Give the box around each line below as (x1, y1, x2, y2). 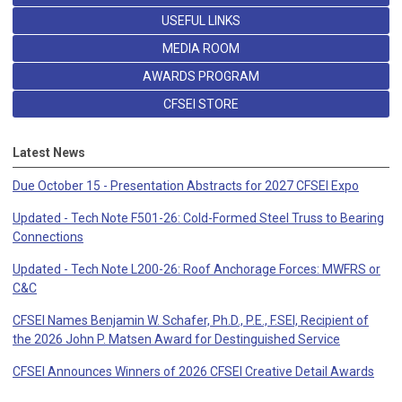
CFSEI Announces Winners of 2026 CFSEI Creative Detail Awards (13, 364, 374, 380)
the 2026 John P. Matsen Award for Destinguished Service (13, 332, 340, 347)
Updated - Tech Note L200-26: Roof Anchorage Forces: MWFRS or (13, 262, 380, 277)
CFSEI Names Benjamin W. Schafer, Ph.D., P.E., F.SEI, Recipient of (13, 313, 369, 328)
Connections (13, 230, 83, 245)
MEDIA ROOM (162, 41, 240, 57)
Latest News (13, 145, 85, 161)
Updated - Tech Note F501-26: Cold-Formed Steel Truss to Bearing (13, 211, 384, 226)
